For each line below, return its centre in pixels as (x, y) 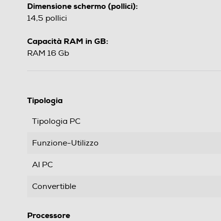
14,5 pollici (47, 18)
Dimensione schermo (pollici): (82, 6)
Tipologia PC (56, 122)
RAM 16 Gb (48, 54)
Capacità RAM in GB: (68, 41)
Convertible (54, 187)
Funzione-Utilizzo (65, 143)
